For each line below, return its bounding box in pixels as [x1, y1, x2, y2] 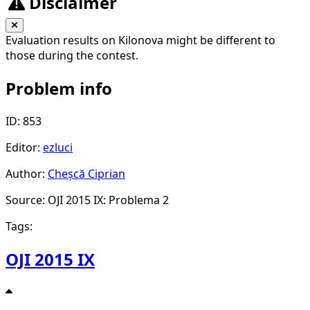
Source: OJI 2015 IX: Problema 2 [6, 192, 169, 208]
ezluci [43, 140, 73, 156]
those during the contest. [6, 48, 138, 64]
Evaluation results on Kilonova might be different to [6, 33, 275, 48]
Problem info [6, 77, 112, 100]
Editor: [6, 140, 43, 156]
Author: [6, 166, 48, 182]
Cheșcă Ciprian [48, 166, 125, 182]
